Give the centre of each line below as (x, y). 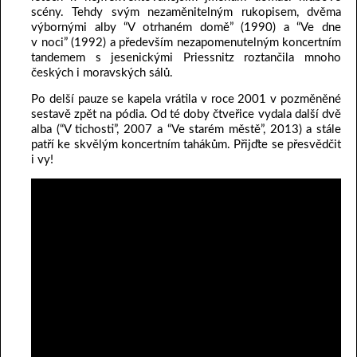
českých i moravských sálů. (102, 73)
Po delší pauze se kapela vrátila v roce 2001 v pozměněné (186, 100)
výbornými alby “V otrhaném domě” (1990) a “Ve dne (186, 28)
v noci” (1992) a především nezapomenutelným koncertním (186, 43)
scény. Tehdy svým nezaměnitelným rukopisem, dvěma (186, 13)
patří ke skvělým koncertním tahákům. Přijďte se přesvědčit (186, 145)
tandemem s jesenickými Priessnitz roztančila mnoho (186, 58)
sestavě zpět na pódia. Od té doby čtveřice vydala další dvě (186, 115)
